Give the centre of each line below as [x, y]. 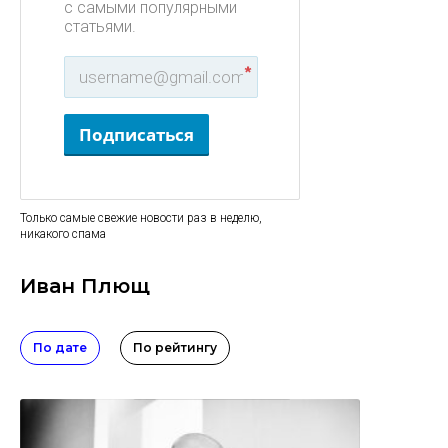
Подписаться [136, 134]
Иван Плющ [85, 286]
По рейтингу [175, 347]
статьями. [100, 26]
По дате [60, 347]
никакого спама [63, 234]
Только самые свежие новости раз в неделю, [141, 218]
